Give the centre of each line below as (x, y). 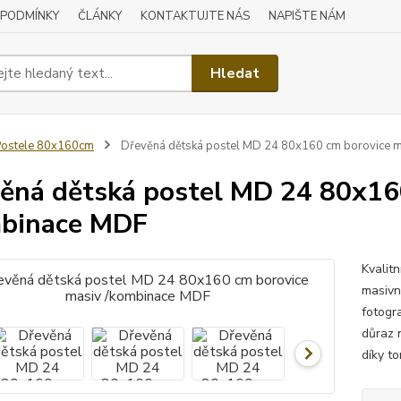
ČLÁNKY (100, 16)
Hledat (235, 73)
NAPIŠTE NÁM (307, 16)
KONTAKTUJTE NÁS (195, 16)
